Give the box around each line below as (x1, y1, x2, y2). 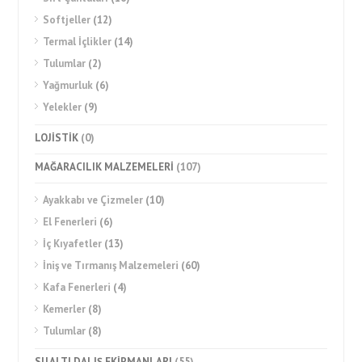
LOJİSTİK (35, 131, 79, 145)
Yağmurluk (43, 78, 94, 92)
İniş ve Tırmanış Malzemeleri (43, 259, 179, 272)
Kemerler (43, 302, 86, 316)
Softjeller (43, 13, 91, 27)
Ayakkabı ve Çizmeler (43, 193, 144, 207)
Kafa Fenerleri (43, 280, 112, 294)
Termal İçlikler (43, 35, 112, 48)
